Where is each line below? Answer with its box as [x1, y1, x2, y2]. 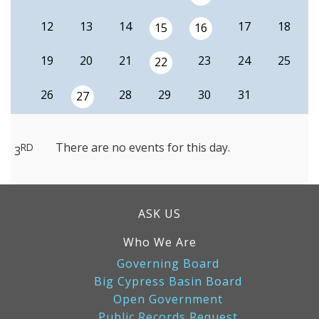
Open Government [113, 291, 223, 308]
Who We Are [122, 234, 197, 251]
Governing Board [117, 256, 219, 272]
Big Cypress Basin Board [94, 273, 242, 290]
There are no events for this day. [55, 140, 230, 155]
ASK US [138, 206, 181, 222]
